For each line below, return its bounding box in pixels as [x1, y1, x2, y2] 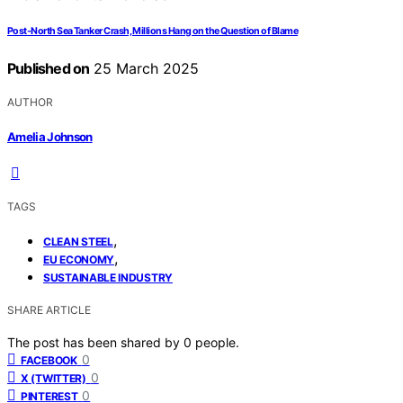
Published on [7, 59, 90, 78]
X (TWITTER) [21, 371, 86, 385]
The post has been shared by [7, 334, 184, 350]
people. [195, 334, 239, 350]
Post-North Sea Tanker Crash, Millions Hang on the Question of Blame [7, 25, 299, 38]
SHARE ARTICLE [7, 302, 91, 317]
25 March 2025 [89, 59, 200, 78]
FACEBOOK [21, 353, 77, 367]
